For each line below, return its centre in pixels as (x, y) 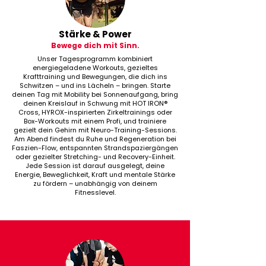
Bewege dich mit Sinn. (95, 45)
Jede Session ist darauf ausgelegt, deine (95, 166)
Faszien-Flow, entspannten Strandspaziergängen (95, 148)
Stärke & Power (95, 34)
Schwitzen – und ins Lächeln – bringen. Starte (95, 85)
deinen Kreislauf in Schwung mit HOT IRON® (95, 103)
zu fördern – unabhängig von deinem (95, 183)
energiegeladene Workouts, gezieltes (95, 68)
